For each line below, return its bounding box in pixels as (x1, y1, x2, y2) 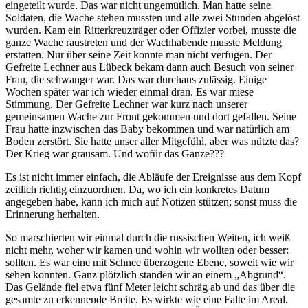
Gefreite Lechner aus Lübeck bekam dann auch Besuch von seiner (5, 60, 294, 73)
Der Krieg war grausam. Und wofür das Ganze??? (5, 147, 224, 159)
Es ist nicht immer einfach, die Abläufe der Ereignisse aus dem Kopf (5, 170, 301, 183)
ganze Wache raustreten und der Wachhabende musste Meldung (5, 36, 282, 48)
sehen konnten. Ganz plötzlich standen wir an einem (5, 268, 234, 280)
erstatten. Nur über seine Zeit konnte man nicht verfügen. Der (5, 48, 272, 60)
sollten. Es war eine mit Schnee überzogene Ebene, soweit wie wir (5, 256, 294, 268)
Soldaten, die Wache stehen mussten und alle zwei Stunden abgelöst (5, 11, 300, 23)
